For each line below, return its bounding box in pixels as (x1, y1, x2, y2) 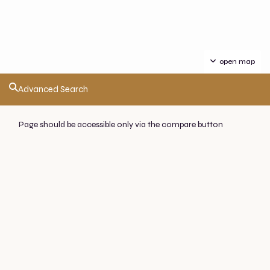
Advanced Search (18, 84, 88, 95)
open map (219, 57, 255, 66)
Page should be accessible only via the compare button (18, 119, 223, 130)
